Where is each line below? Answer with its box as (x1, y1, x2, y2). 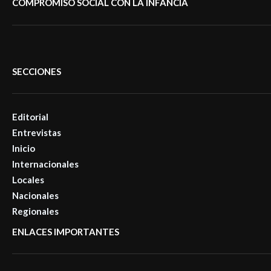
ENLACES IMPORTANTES (12, 226, 119, 237)
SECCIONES (12, 65, 61, 77)
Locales (12, 174, 44, 185)
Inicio (12, 142, 35, 154)
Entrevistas (12, 126, 61, 138)
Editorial (12, 111, 48, 122)
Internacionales (12, 158, 79, 169)
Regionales (12, 205, 59, 217)
